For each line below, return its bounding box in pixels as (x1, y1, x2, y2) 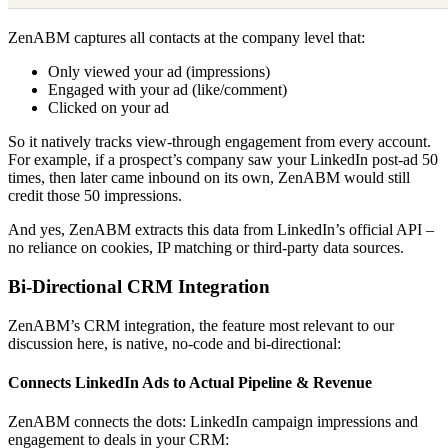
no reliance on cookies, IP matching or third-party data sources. (8, 239, 404, 257)
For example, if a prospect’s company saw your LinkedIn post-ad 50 (8, 151, 438, 169)
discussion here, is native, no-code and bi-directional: (8, 334, 341, 352)
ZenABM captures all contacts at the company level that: (8, 29, 365, 47)
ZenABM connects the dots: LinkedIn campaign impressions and (8, 413, 418, 431)
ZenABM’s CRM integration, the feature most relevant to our (8, 316, 394, 334)
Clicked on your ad (48, 99, 169, 117)
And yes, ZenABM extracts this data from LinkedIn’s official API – (8, 221, 434, 239)
